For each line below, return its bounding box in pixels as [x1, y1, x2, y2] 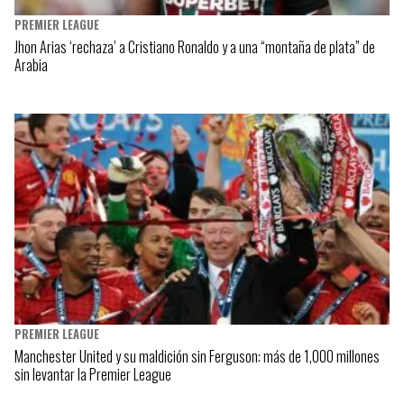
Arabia [14, 53, 48, 76]
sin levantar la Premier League [14, 363, 171, 386]
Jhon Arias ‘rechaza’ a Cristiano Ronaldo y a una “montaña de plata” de [14, 35, 375, 58]
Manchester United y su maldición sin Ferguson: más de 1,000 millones [14, 345, 380, 368]
